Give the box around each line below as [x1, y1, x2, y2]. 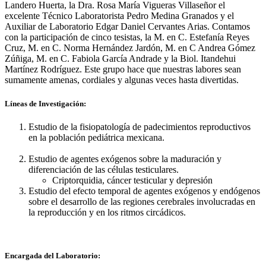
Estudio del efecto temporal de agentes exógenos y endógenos [28, 185, 260, 196]
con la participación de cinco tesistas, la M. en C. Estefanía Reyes [5, 32, 249, 43]
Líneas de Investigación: [5, 99, 86, 108]
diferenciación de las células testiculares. [28, 164, 179, 175]
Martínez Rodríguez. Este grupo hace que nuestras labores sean [5, 64, 241, 75]
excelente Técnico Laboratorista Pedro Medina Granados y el [5, 11, 234, 21]
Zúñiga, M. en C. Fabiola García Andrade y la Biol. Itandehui [5, 53, 236, 64]
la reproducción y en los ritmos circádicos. [28, 207, 186, 217]
